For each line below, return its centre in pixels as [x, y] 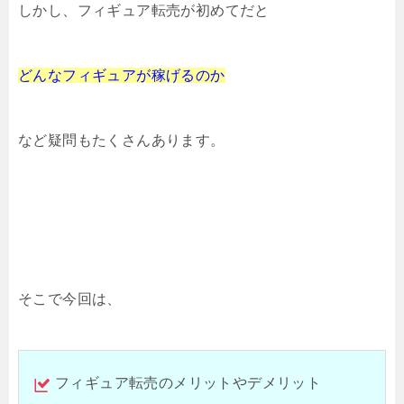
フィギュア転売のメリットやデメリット [188, 382]
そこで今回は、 [70, 298]
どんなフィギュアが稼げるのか [122, 75]
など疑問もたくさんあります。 [122, 140]
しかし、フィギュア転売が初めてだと [144, 10]
